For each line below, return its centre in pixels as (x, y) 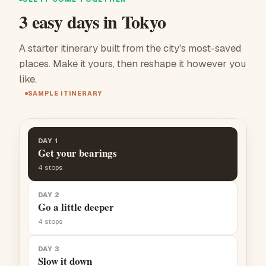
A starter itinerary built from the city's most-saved (130, 48)
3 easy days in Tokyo (92, 22)
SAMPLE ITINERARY (65, 94)
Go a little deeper (76, 207)
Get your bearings (77, 153)
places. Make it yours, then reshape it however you (132, 64)
